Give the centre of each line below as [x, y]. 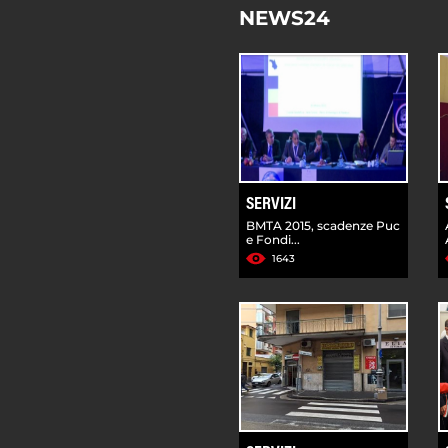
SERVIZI [271, 204]
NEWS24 [284, 17]
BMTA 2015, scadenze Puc [323, 225]
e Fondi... [273, 239]
